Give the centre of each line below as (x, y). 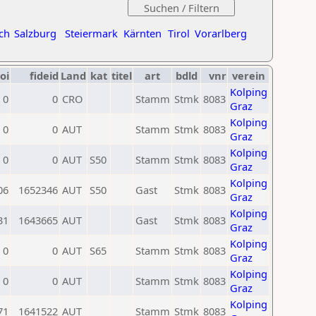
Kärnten (142, 33)
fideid (44, 75)
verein (248, 75)
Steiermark (91, 33)
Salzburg (35, 33)
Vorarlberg (221, 33)
